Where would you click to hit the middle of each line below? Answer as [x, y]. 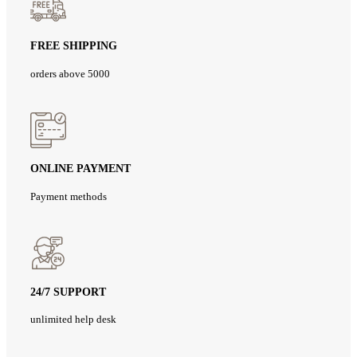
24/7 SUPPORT [68, 292]
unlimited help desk [73, 320]
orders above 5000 [70, 73]
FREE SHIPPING [74, 46]
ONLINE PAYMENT [80, 169]
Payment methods [69, 196]
